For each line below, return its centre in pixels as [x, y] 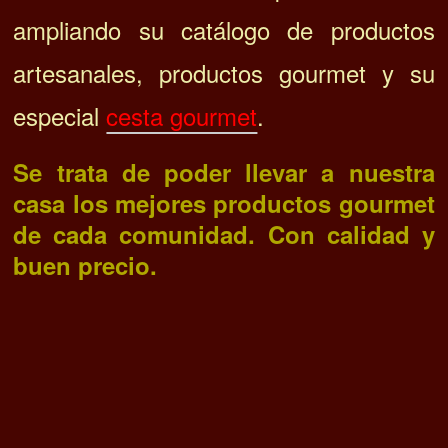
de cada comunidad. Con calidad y [224, 234]
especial [60, 116]
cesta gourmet [182, 116]
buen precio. [85, 265]
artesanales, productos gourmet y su [224, 73]
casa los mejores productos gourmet [224, 203]
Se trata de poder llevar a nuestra [224, 172]
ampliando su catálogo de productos [224, 30]
